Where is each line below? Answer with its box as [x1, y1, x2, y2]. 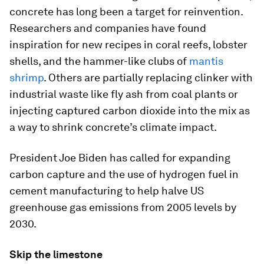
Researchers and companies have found [9, 22, 206, 34]
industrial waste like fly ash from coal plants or [9, 88, 238, 100]
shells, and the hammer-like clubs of [9, 55, 189, 67]
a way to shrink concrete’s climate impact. [9, 121, 217, 133]
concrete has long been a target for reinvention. [9, 5, 243, 18]
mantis [189, 55, 223, 67]
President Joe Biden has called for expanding [9, 151, 230, 164]
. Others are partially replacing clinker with [44, 71, 253, 84]
